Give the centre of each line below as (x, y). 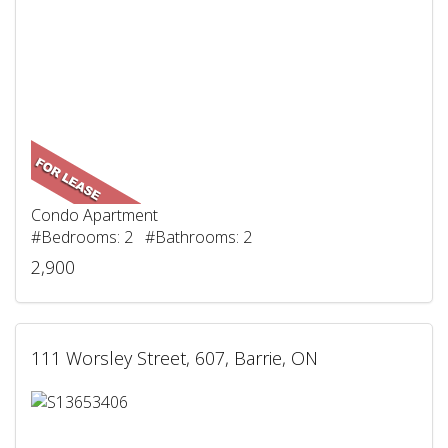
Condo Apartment (94, 215)
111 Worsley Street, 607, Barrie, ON (174, 358)
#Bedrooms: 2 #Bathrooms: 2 (141, 237)
